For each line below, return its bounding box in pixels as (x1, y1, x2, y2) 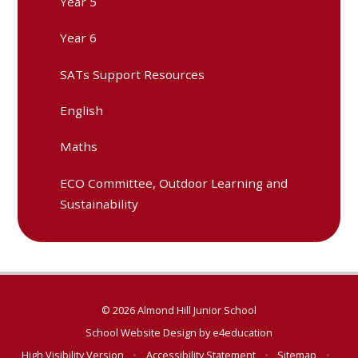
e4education (213, 325, 272, 340)
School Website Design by (86, 325, 213, 340)
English (60, 102, 104, 119)
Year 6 (60, 30, 97, 46)
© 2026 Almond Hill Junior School (101, 302, 257, 317)
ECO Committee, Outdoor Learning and (60, 174, 288, 191)
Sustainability (60, 195, 139, 212)
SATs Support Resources (60, 66, 205, 82)
